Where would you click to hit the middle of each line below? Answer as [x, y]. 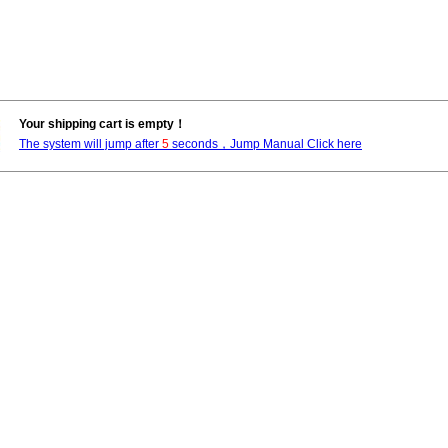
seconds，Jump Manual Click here [265, 144]
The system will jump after [90, 144]
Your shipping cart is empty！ [102, 124]
